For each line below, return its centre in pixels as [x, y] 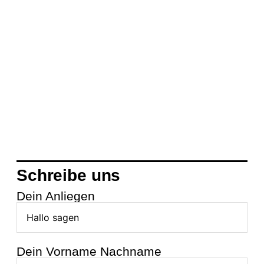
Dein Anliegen [56, 196]
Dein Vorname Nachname [89, 252]
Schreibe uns [69, 175]
